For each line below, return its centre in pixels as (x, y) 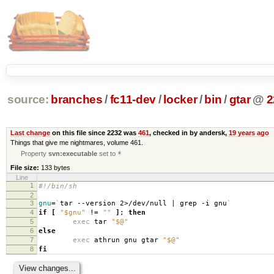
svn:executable (73, 153)
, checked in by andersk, (189, 132)
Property (35, 153)
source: (28, 100)
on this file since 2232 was (94, 132)
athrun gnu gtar (128, 240)
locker (180, 100)
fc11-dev (133, 100)
